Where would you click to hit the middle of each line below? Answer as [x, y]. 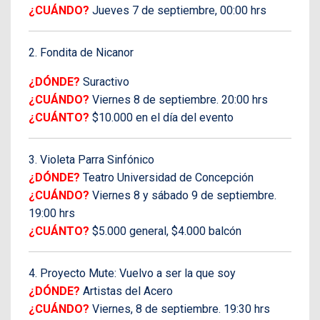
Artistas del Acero [128, 291]
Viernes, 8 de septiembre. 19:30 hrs [180, 309]
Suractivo [105, 81]
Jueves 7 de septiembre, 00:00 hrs [178, 10]
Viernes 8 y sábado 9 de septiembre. [183, 195]
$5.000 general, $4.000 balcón [165, 231]
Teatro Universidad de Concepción [167, 177]
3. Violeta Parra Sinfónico [91, 159]
